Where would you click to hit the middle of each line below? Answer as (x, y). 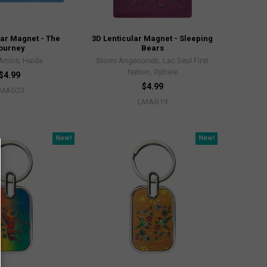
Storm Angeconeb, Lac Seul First (153, 61)
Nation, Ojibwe (152, 72)
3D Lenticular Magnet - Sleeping (153, 39)
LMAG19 (152, 102)
